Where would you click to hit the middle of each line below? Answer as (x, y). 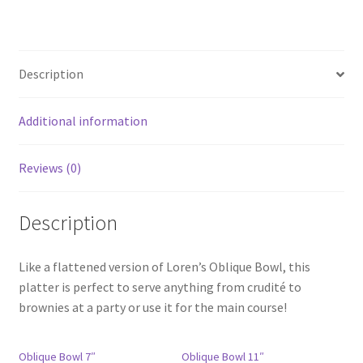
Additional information (83, 121)
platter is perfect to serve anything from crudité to (160, 286)
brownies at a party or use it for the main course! (152, 307)
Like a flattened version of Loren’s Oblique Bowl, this (164, 266)
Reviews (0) (49, 168)
